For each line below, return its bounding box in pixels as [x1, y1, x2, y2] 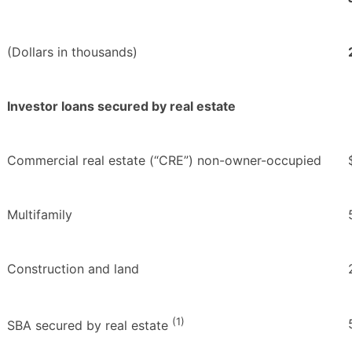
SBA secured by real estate [7, 317, 172, 334]
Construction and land [7, 261, 139, 277]
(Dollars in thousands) [7, 44, 137, 60]
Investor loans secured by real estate [7, 98, 236, 115]
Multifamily [7, 207, 72, 223]
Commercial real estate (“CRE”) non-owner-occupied [7, 152, 321, 169]
